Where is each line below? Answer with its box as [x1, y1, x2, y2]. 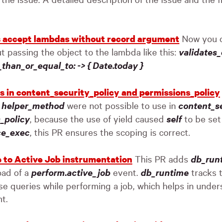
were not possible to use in [64, 99, 178, 111]
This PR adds [132, 153, 191, 165]
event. [111, 166, 141, 178]
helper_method [1, 99, 64, 111]
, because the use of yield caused [30, 112, 166, 124]
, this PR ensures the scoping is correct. [30, 126, 190, 138]
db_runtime [141, 166, 189, 178]
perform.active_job [31, 166, 111, 178]
